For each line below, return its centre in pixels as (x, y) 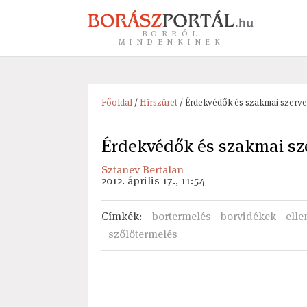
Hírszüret (158, 102)
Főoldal (116, 102)
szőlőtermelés (143, 234)
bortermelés (181, 216)
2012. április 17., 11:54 (153, 181)
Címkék (120, 216)
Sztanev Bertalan (142, 170)
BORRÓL (171, 33)
